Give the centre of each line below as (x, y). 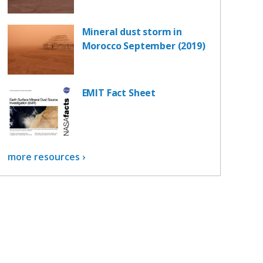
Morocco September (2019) (144, 46)
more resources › (46, 156)
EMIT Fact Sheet (119, 93)
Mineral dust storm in (132, 32)
